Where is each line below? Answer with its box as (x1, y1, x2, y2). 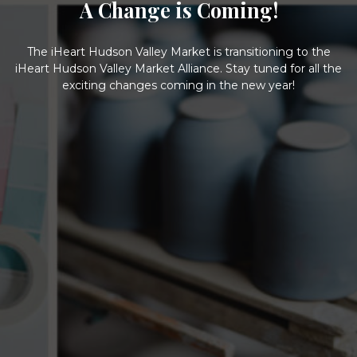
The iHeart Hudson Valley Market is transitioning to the (26, 45, 331, 60)
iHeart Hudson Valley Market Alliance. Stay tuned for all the (15, 61, 342, 76)
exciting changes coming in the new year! (62, 78, 295, 93)
